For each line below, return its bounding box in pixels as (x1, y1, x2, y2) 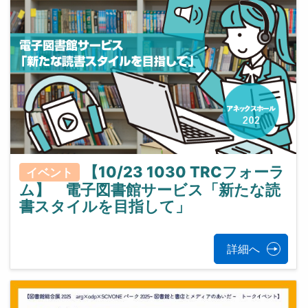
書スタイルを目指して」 (19, 197, 190, 216)
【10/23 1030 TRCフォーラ (82, 162, 285, 181)
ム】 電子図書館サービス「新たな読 (19, 181, 280, 199)
